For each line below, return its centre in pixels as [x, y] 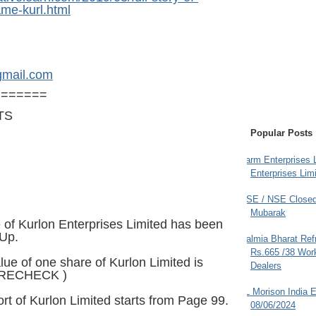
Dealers [266, 266]
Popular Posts [281, 133]
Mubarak [268, 213]
